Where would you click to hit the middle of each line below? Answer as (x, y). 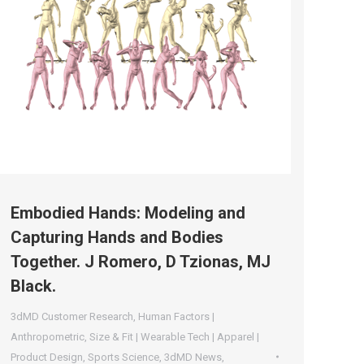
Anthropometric (48, 336)
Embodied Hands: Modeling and (128, 212)
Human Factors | (176, 316)
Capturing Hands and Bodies (117, 237)
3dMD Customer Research (72, 316)
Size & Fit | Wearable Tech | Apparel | (174, 336)
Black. (33, 286)
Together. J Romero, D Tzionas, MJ (141, 261)
